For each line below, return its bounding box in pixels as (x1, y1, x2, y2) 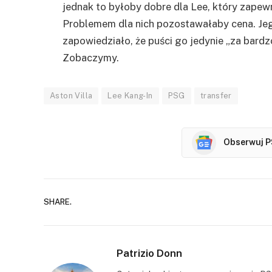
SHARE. (44, 197, 72, 207)
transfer (200, 90, 232, 100)
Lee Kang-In (107, 90, 153, 100)
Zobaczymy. (63, 51, 119, 64)
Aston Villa (50, 90, 93, 100)
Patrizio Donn (117, 246, 182, 259)
